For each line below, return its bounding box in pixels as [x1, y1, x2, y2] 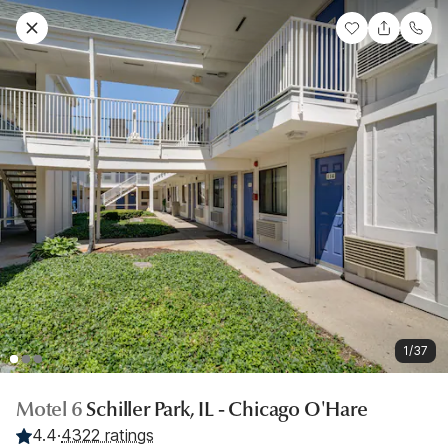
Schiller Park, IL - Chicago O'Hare [86, 397, 368, 423]
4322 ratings [61, 425, 154, 446]
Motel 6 [16, 397, 87, 423]
